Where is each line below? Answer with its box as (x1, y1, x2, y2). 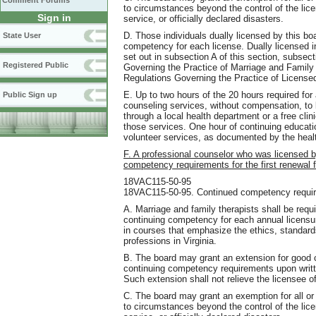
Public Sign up (3, 90, 57, 99)
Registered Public (3, 61, 68, 69)
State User (3, 31, 41, 39)
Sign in (37, 12, 71, 23)
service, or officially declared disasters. (123, 13, 284, 24)
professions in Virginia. (123, 235, 217, 246)
